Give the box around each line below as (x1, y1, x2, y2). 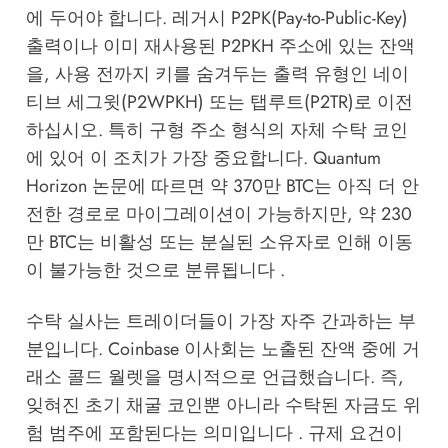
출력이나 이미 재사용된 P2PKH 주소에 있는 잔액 (25, 33, 415, 60)
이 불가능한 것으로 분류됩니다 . (25, 257, 285, 284)
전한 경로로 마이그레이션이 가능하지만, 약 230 (25, 201, 412, 228)
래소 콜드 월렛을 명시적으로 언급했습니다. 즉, (25, 363, 404, 390)
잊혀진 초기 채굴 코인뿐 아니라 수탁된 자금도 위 (25, 391, 421, 418)
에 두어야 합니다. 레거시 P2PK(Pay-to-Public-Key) (25, 5, 408, 32)
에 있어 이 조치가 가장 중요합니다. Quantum (25, 145, 381, 172)
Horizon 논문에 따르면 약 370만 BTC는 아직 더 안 (25, 173, 419, 200)
